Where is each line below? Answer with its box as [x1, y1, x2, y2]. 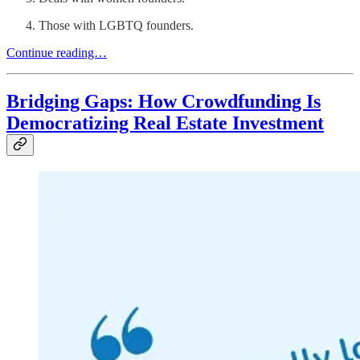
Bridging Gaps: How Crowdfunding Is [6, 90, 321, 112]
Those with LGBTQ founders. [39, 18, 194, 32]
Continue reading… [6, 45, 107, 59]
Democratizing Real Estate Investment [6, 112, 324, 133]
